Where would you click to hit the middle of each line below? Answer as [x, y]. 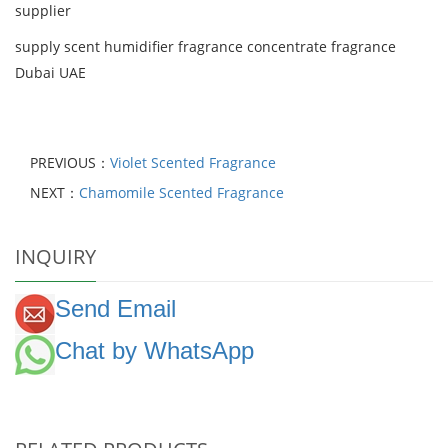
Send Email [115, 309]
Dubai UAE [50, 73]
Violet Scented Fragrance [193, 163]
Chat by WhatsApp [154, 350]
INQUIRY [55, 257]
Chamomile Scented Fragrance [181, 193]
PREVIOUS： [70, 163]
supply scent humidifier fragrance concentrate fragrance [205, 47]
